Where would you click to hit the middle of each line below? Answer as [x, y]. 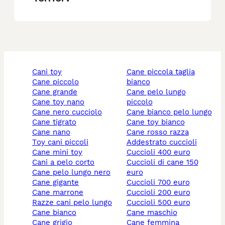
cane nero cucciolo [70, 112]
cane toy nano [61, 102]
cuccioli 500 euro [161, 203]
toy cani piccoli [63, 142]
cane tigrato [57, 122]
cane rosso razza [160, 132]
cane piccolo [58, 82]
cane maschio [154, 213]
